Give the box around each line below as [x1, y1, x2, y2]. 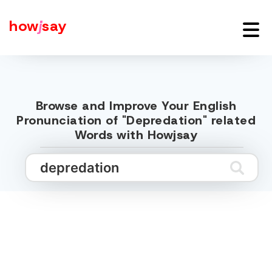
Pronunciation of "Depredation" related [16, 112, 256, 128]
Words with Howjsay [75, 127, 197, 143]
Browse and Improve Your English [35, 98, 237, 114]
